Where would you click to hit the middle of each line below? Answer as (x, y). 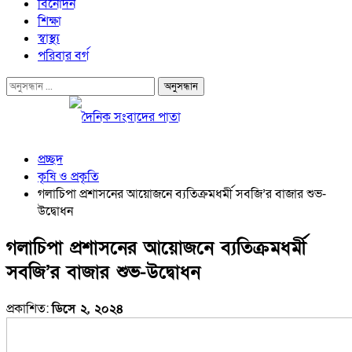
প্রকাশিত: (29, 308)
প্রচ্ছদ (50, 159)
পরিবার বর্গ (63, 56)
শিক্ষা (49, 21)
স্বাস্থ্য (49, 38)
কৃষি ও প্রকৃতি (68, 177)
